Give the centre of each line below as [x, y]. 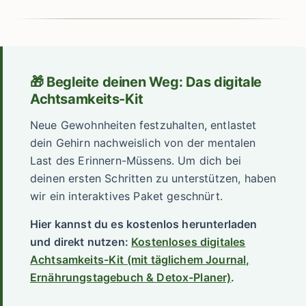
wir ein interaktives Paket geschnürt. [126, 196]
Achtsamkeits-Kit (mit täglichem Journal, [140, 259]
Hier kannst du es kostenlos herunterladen [144, 224]
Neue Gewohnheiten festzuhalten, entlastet [143, 125]
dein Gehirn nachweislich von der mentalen [143, 142]
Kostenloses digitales [189, 241]
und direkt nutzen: [81, 241]
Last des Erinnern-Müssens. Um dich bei [136, 160]
